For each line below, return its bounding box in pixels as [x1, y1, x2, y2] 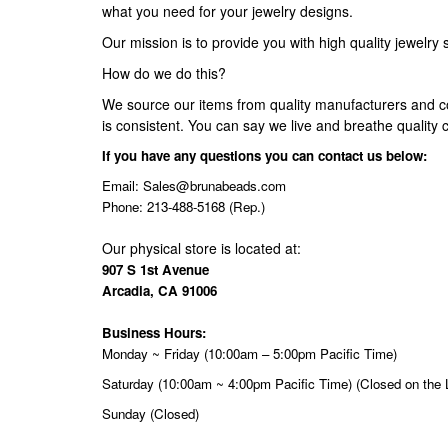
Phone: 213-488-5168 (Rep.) [102, 197, 265, 216]
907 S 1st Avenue [102, 260, 209, 279]
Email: [102, 176, 143, 195]
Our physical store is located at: [102, 238, 301, 258]
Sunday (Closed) [102, 404, 199, 423]
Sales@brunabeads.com [143, 176, 286, 195]
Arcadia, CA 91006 [102, 281, 217, 300]
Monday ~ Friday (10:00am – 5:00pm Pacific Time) [102, 344, 397, 363]
